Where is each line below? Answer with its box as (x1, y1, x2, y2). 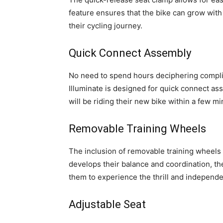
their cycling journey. (69, 21, 142, 31)
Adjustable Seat (69, 198, 146, 211)
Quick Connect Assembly (69, 47, 191, 60)
